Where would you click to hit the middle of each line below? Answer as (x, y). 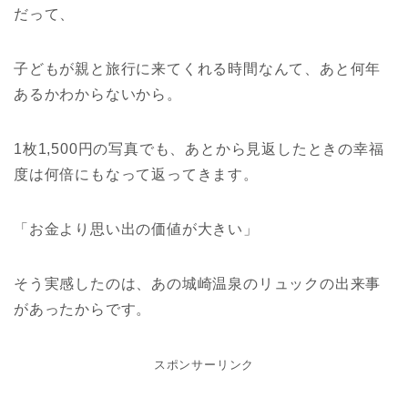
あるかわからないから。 (98, 94)
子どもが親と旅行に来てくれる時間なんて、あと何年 (198, 68)
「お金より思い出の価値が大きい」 (136, 229)
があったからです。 (83, 309)
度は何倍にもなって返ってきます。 (136, 174)
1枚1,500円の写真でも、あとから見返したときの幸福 (199, 148)
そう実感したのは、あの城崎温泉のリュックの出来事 (198, 283)
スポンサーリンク (204, 364)
